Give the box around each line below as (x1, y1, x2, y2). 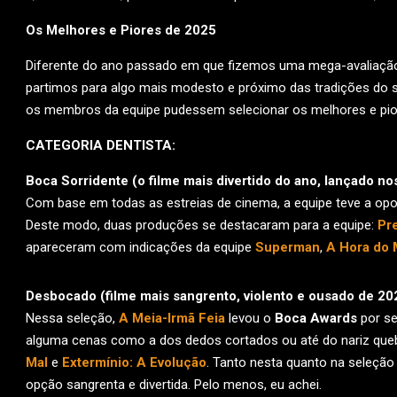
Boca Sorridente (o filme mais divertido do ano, (26, 173, 321, 189)
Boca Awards (275, 310, 357, 326)
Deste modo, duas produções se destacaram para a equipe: (26, 217, 378, 233)
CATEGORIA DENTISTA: (26, 137, 179, 153)
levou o (225, 310, 275, 326)
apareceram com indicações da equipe (26, 239, 255, 255)
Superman (255, 239, 320, 255)
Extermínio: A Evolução (62, 354, 206, 370)
